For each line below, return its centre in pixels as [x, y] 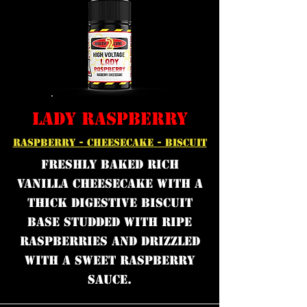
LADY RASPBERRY [110, 119]
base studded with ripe [110, 222]
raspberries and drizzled [110, 241]
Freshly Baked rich [110, 164]
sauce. [110, 280]
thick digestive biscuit [110, 203]
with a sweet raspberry [110, 260]
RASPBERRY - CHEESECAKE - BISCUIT [110, 143]
